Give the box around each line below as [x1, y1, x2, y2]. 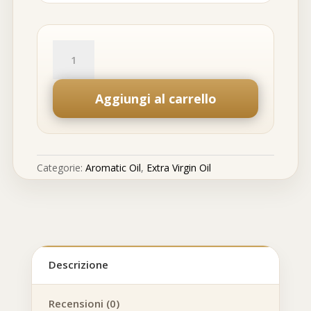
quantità [51, 73, 89, 86]
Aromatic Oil [85, 161, 141, 174]
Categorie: [36, 161, 85, 174]
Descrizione [48, 258, 108, 271]
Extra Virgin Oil [146, 161, 211, 174]
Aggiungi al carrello [94, 90, 217, 107]
